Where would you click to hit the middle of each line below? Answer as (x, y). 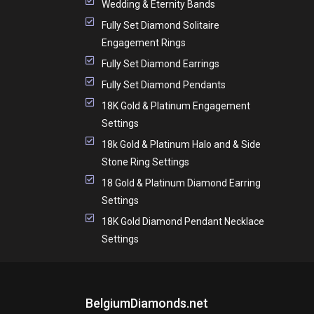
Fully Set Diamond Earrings (160, 63)
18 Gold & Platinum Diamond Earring (181, 183)
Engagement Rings (143, 42)
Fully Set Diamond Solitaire (160, 25)
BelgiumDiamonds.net (147, 303)
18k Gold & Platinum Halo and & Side (181, 144)
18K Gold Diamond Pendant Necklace (183, 221)
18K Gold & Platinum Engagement (176, 105)
